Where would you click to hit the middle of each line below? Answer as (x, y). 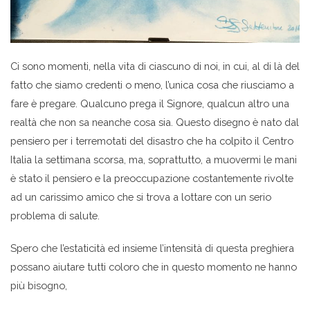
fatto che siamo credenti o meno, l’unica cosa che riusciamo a (152, 85)
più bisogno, (39, 286)
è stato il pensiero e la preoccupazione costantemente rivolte (152, 179)
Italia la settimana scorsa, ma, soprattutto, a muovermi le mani (154, 160)
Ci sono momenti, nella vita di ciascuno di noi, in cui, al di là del (155, 66)
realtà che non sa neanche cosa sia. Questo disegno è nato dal (155, 122)
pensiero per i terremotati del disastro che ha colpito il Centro (152, 141)
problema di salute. (55, 216)
